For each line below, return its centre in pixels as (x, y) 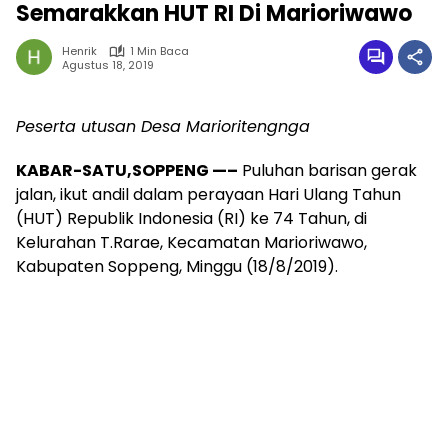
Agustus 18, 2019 (108, 64)
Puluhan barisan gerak (327, 170)
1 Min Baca (159, 51)
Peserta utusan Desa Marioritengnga (163, 126)
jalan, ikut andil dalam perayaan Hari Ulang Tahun (208, 194)
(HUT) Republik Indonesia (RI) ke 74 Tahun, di (191, 218)
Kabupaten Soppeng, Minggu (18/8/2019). (177, 266)
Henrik (79, 51)
